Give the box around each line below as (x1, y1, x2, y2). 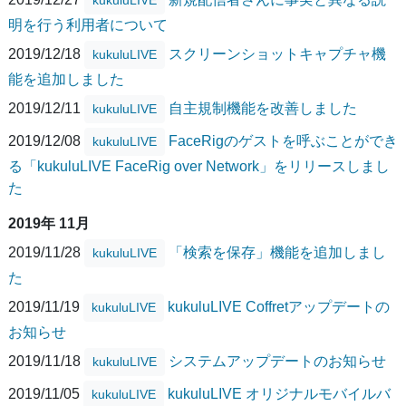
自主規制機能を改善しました (169, 100, 357, 116)
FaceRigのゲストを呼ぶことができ (169, 132, 398, 149)
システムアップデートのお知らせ (169, 353, 386, 369)
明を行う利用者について (8, 16, 168, 33)
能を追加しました (8, 71, 124, 87)
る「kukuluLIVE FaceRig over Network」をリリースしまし (8, 158, 390, 174)
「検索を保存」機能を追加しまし (169, 244, 386, 260)
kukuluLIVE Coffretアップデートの (168, 298, 390, 314)
